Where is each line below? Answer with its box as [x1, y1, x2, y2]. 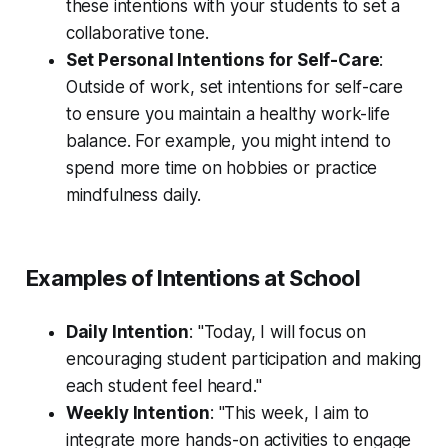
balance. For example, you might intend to [65, 131, 391, 152]
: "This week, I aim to [209, 403, 370, 424]
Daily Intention [65, 322, 190, 343]
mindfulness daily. [65, 185, 201, 206]
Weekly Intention [65, 403, 210, 424]
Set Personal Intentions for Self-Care [65, 50, 380, 71]
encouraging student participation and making [65, 349, 422, 370]
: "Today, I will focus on [189, 322, 366, 343]
